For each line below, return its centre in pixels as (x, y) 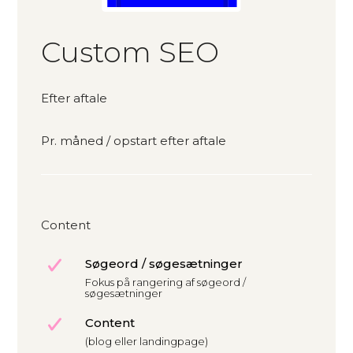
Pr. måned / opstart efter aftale (134, 141)
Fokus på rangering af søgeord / (165, 282)
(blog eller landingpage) (147, 342)
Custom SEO (130, 52)
